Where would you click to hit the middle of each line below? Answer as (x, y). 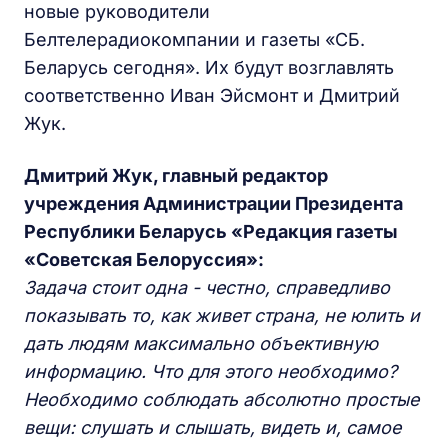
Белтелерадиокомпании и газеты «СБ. (194, 39)
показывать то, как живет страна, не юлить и (222, 315)
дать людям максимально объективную (201, 343)
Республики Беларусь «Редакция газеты (211, 231)
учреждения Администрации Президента (213, 203)
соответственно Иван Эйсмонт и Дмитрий (212, 95)
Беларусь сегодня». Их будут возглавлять (209, 67)
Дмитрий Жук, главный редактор (176, 175)
